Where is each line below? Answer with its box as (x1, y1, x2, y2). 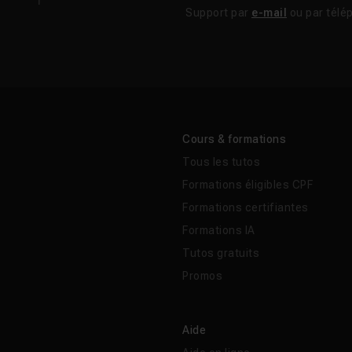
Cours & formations (182, 133, 286, 146)
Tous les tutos (182, 156, 260, 169)
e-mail (251, 6, 287, 20)
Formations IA (182, 224, 255, 237)
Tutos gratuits (182, 247, 259, 260)
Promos (182, 269, 222, 283)
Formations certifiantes (182, 201, 309, 214)
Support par (185, 6, 251, 20)
